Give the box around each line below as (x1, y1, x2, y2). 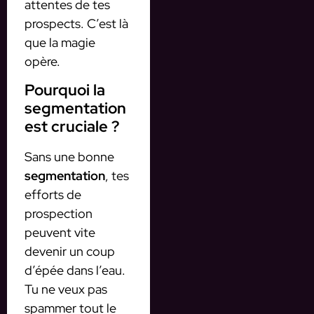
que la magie (25, 34, 95, 51)
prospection (25, 205, 93, 221)
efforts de (25, 186, 81, 203)
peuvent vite (25, 224, 95, 240)
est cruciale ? (25, 116, 119, 137)
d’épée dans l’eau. (25, 261, 125, 278)
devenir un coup (25, 243, 115, 259)
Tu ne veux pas (25, 280, 107, 297)
